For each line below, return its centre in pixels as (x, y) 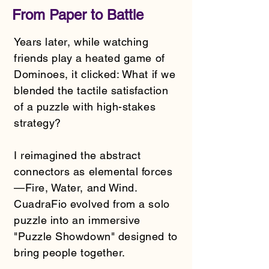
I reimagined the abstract (77, 155)
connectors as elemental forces (93, 171)
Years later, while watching (81, 41)
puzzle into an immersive (77, 220)
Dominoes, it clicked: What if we (95, 74)
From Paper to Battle (78, 14)
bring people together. (70, 252)
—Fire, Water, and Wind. (76, 187)
